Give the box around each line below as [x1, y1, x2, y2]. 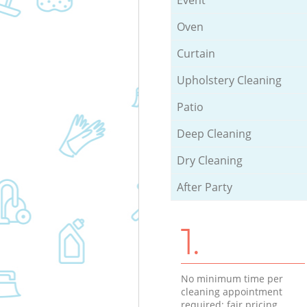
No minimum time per [180, 271, 283, 285]
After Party [176, 179, 232, 195]
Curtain [176, 45, 215, 61]
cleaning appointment [180, 284, 282, 298]
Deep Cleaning [176, 125, 251, 141]
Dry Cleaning [176, 152, 243, 168]
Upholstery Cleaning [176, 72, 282, 88]
